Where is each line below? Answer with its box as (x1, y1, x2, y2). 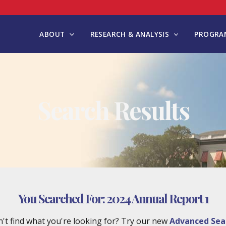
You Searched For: (18, 190, 106, 206)
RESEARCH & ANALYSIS (90, 29, 169, 39)
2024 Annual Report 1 (106, 190, 208, 206)
